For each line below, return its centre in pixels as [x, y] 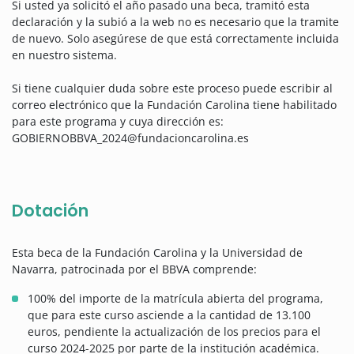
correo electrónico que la [79, 105]
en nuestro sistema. [64, 55]
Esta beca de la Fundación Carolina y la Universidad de [157, 253]
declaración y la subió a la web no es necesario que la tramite [175, 22]
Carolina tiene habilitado [269, 105]
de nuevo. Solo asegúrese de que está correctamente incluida [175, 39]
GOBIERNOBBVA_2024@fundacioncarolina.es [130, 138]
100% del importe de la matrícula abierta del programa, [175, 299]
